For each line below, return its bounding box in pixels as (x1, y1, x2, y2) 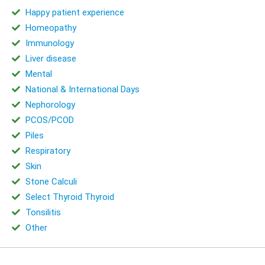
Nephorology (25, 99, 75, 110)
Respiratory (25, 145, 70, 156)
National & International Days (25, 83, 140, 95)
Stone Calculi (25, 176, 77, 187)
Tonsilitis (25, 206, 61, 218)
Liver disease (25, 53, 76, 64)
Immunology (25, 37, 74, 49)
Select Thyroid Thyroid (25, 191, 114, 202)
